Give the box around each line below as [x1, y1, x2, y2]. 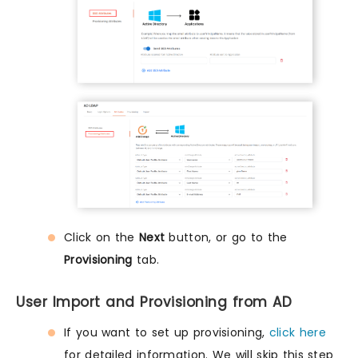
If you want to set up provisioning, [64, 324, 269, 341]
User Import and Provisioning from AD [16, 292, 292, 312]
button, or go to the [165, 229, 288, 246]
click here [268, 324, 326, 341]
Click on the [64, 229, 139, 246]
